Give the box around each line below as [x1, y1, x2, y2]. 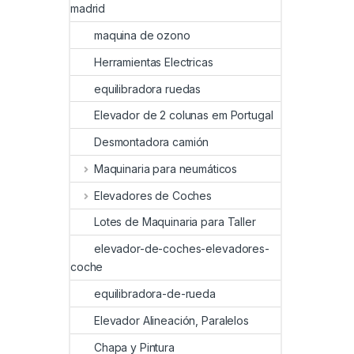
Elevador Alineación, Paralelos [94, 313, 249, 327]
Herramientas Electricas [94, 55, 213, 69]
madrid [70, 2, 106, 16]
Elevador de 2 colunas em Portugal [94, 108, 273, 122]
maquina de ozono [94, 28, 190, 43]
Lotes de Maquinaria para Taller [94, 215, 256, 229]
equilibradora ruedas [94, 81, 201, 96]
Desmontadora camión [94, 135, 209, 149]
